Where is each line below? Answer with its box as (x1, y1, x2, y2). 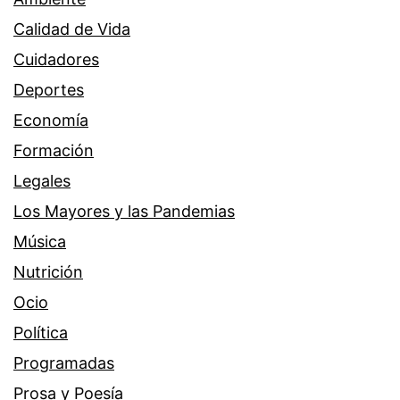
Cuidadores (13, 50, 99, 70)
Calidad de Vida (13, 20, 130, 39)
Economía (13, 111, 88, 130)
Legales (13, 171, 71, 191)
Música (13, 232, 66, 252)
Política (13, 323, 68, 343)
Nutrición (13, 262, 83, 282)
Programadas (13, 354, 114, 373)
